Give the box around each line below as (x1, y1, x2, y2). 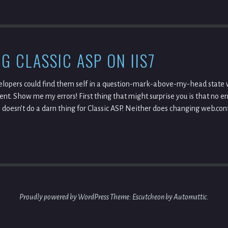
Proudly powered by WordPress (19, 193, 109, 202)
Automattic (174, 193, 207, 202)
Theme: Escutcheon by (110, 193, 174, 202)
